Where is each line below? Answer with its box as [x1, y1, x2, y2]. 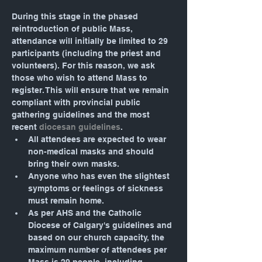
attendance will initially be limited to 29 [12, 36, 170, 46]
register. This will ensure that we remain [12, 85, 171, 95]
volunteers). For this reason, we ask [12, 61, 157, 70]
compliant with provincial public [12, 98, 143, 107]
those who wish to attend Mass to [12, 73, 150, 82]
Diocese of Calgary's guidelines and [28, 220, 174, 230]
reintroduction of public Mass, [12, 24, 135, 33]
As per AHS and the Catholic [28, 208, 144, 218]
